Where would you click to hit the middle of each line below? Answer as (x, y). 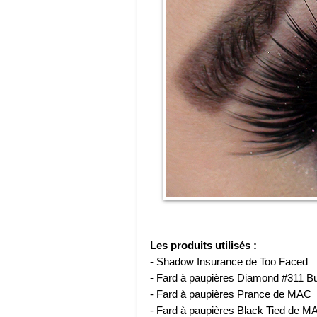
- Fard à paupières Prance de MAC (231, 294)
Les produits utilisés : (203, 245)
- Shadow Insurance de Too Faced (229, 261)
